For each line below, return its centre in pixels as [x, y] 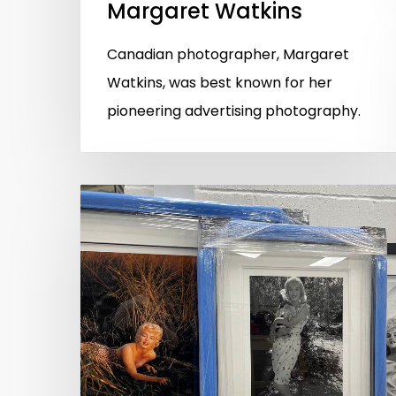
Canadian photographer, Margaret [228, 54]
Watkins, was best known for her [220, 82]
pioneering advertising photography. [234, 110]
